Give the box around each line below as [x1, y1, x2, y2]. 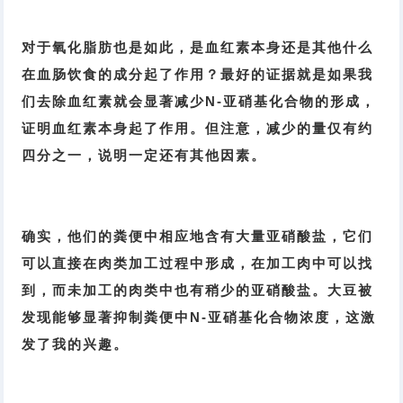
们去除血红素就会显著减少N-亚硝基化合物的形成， [22, 94, 377, 110]
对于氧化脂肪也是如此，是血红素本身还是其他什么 [22, 40, 374, 56]
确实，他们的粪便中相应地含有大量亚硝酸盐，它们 [22, 228, 374, 245]
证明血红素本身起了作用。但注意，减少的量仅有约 [22, 121, 374, 137]
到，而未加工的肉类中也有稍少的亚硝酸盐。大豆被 [22, 282, 374, 299]
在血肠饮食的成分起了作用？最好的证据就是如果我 [22, 67, 374, 83]
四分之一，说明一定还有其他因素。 [22, 148, 267, 164]
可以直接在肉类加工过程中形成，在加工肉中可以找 [22, 255, 374, 272]
